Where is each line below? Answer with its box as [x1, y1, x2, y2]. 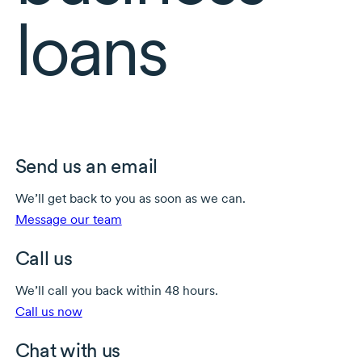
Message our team [15, 211, 122, 227]
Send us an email [15, 154, 158, 178]
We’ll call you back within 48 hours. [15, 282, 218, 298]
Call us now [15, 303, 82, 319]
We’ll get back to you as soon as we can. [15, 190, 246, 206]
